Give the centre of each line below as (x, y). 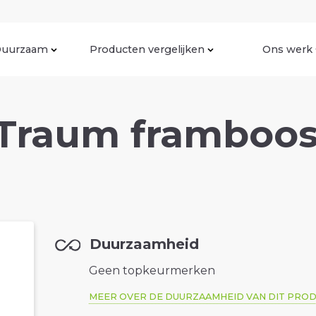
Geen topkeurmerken (152, 271)
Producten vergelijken (147, 49)
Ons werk (287, 49)
